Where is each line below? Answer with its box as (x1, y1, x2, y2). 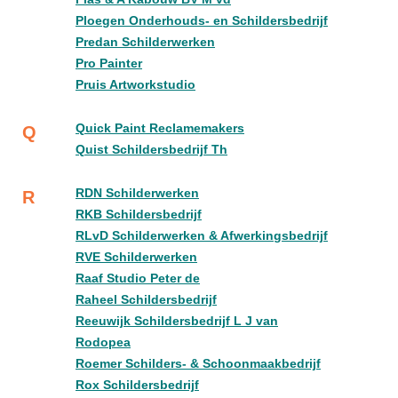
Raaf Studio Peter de (76, 271, 200, 285)
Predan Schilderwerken (76, 35, 215, 49)
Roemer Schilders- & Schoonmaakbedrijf (76, 356, 321, 370)
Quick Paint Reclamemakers (76, 121, 244, 135)
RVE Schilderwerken (76, 250, 197, 264)
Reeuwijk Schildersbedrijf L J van (76, 314, 278, 328)
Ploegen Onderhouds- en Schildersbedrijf (76, 13, 328, 28)
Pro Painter (76, 56, 142, 70)
